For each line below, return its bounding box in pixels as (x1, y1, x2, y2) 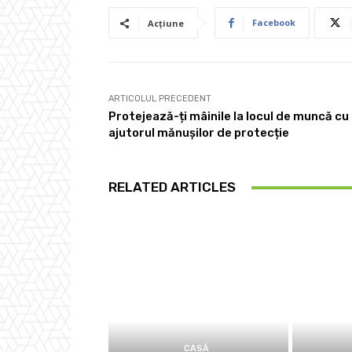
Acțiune (148, 17, 184, 30)
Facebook (252, 16, 295, 29)
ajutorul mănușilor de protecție (108, 126, 289, 141)
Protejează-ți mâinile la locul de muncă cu (108, 109, 349, 124)
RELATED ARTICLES (108, 179, 236, 196)
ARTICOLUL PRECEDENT (108, 93, 211, 104)
